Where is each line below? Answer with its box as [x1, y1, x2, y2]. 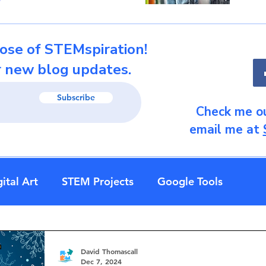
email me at [189, 121, 263, 138]
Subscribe [57, 92, 95, 103]
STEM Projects [62, 175, 134, 188]
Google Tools [157, 175, 223, 188]
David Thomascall [81, 246, 138, 256]
